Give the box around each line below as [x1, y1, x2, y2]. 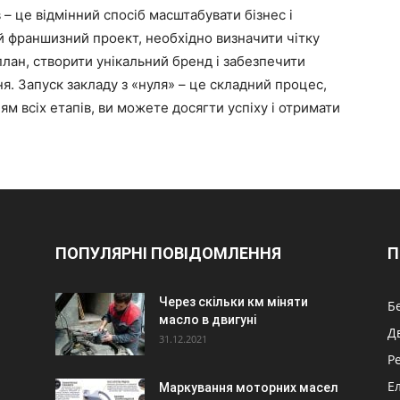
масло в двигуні [159, 312, 256, 327]
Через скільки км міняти [159, 295, 308, 309]
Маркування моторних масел [159, 380, 338, 395]
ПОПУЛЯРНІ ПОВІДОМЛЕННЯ [55, 244, 281, 262]
